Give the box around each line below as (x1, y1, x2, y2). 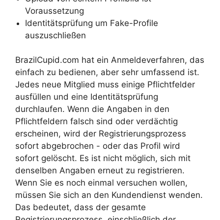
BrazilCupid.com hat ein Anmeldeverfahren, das (15, 55, 204, 65)
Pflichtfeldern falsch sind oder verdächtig (15, 116, 178, 127)
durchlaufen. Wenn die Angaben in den (15, 104, 169, 114)
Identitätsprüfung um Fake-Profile (25, 18, 158, 28)
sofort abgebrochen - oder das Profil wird (15, 141, 180, 151)
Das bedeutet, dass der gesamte (15, 202, 146, 213)
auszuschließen (25, 30, 86, 40)
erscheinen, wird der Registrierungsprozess (15, 129, 186, 139)
